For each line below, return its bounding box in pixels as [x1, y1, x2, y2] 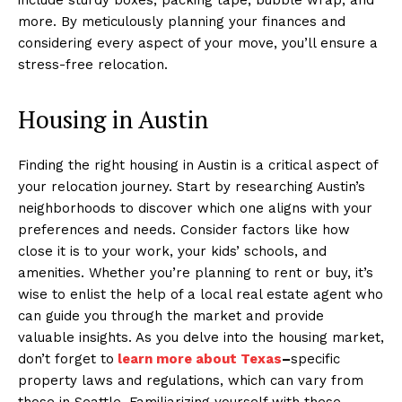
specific [291, 350, 340, 367]
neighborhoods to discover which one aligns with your [18, 199, 372, 216]
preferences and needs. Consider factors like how [18, 221, 350, 238]
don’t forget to [18, 350, 114, 367]
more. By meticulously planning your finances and [18, 13, 345, 30]
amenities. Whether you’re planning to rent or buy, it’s [18, 264, 373, 281]
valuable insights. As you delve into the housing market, [18, 328, 384, 345]
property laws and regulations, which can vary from [18, 371, 363, 389]
